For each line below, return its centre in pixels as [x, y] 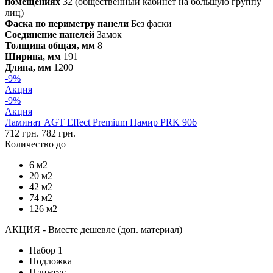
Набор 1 [46, 250]
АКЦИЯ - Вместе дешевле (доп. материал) [94, 229]
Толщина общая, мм [50, 45]
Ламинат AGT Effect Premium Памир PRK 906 [101, 122]
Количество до [35, 144]
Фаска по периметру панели [67, 23]
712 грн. [23, 133]
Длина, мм [28, 67]
